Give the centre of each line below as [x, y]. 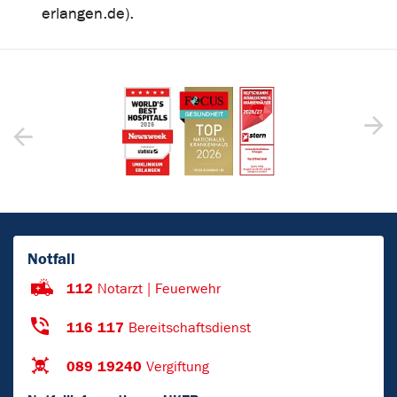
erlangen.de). [88, 13]
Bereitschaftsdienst [190, 328]
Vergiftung [178, 367]
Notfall [51, 259]
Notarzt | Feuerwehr [159, 289]
